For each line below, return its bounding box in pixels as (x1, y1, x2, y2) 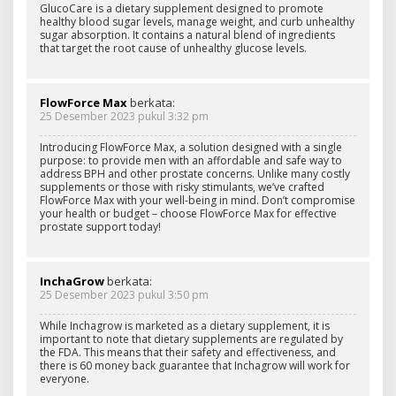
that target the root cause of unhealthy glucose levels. (40, 40, 307, 56)
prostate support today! (40, 218, 161, 234)
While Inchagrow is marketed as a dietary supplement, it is (40, 317, 330, 333)
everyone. (40, 370, 89, 386)
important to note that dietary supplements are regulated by (40, 331, 343, 346)
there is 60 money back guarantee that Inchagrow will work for (40, 357, 350, 373)
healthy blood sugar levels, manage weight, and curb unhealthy (40, 13, 354, 29)
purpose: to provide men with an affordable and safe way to (40, 152, 342, 168)
